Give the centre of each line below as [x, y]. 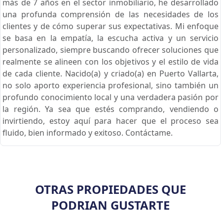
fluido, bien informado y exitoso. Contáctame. [88, 132]
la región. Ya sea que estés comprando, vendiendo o [110, 109]
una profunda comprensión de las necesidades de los [110, 14]
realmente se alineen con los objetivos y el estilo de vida [110, 61]
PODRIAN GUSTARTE [110, 205]
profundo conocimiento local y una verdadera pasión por [110, 97]
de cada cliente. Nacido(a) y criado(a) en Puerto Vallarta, [110, 73]
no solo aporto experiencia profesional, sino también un [110, 85]
